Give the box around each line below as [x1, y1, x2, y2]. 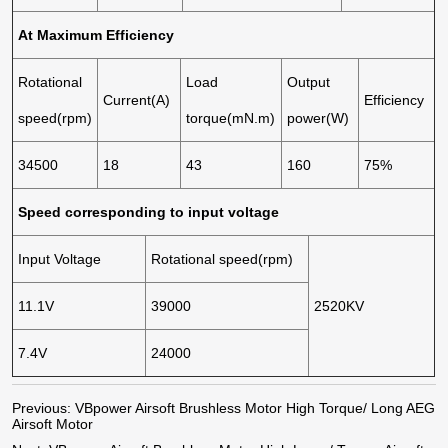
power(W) [287, 109, 350, 126]
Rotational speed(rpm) [151, 250, 294, 267]
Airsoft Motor [12, 415, 94, 432]
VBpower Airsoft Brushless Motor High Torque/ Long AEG [75, 399, 436, 416]
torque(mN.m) [186, 109, 276, 126]
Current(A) [103, 91, 171, 108]
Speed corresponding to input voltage [18, 203, 280, 220]
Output [287, 73, 331, 90]
